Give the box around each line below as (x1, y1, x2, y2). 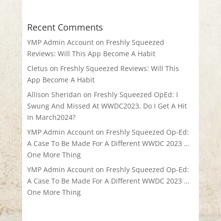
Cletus (27, 64, 48, 74)
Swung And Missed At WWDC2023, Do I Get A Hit (27, 101, 187, 111)
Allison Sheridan (27, 90, 81, 100)
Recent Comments (27, 21, 103, 34)
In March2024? (27, 112, 75, 122)
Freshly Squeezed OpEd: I (93, 90, 178, 100)
